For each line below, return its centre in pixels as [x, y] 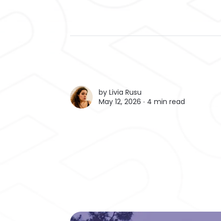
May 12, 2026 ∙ [123, 101]
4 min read [166, 101]
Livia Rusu [125, 92]
